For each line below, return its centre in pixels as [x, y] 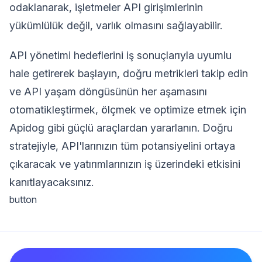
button [23, 199]
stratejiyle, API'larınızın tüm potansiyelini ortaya [122, 146]
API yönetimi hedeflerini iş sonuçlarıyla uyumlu [120, 55]
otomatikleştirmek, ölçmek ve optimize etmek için [128, 109]
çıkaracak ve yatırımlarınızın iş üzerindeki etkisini [125, 164]
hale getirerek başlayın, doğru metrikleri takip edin [129, 73]
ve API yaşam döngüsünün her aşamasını [108, 91]
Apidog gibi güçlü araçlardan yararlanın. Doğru [121, 127]
